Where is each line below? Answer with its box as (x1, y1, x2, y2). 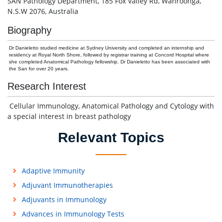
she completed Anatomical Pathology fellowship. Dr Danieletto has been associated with (9, 59, 210, 64)
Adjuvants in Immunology (21, 195, 107, 204)
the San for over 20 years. (9, 66, 69, 71)
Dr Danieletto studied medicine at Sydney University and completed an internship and (9, 45, 204, 51)
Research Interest (7, 81, 86, 92)
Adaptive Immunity (21, 166, 85, 175)
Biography (7, 25, 52, 36)
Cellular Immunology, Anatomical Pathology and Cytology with (7, 101, 214, 111)
